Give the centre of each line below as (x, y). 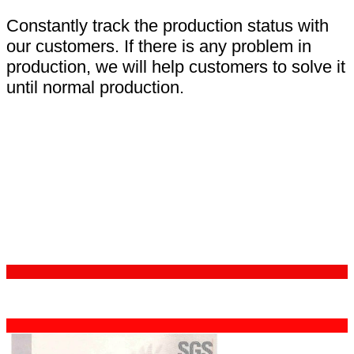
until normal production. (95, 88)
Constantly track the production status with (168, 26)
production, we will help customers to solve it (176, 67)
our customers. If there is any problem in (159, 47)
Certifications (77, 235)
